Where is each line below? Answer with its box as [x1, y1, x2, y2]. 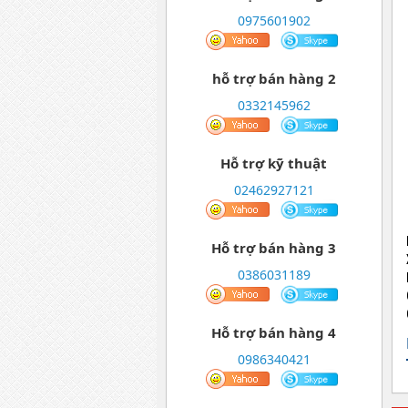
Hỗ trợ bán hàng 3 [211, 239, 337, 258]
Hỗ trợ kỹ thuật [220, 154, 328, 173]
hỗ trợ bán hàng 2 [211, 69, 336, 88]
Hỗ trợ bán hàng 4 [211, 323, 337, 342]
